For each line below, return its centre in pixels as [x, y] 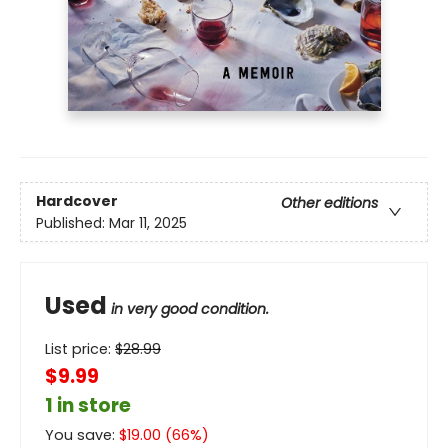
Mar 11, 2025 [148, 222]
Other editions [329, 202]
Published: [72, 222]
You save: [82, 435]
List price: [80, 349]
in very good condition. [190, 309]
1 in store [88, 406]
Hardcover [77, 200]
